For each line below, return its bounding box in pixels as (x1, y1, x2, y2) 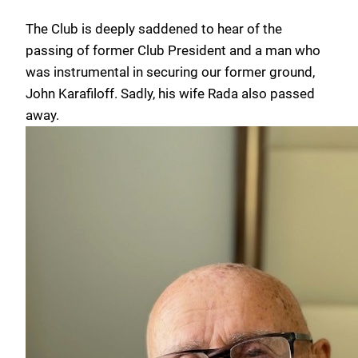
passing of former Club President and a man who (26, 42, 320, 59)
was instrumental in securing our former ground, (26, 64, 315, 81)
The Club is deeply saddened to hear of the (26, 21, 282, 38)
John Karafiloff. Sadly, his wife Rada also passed (26, 86, 315, 102)
